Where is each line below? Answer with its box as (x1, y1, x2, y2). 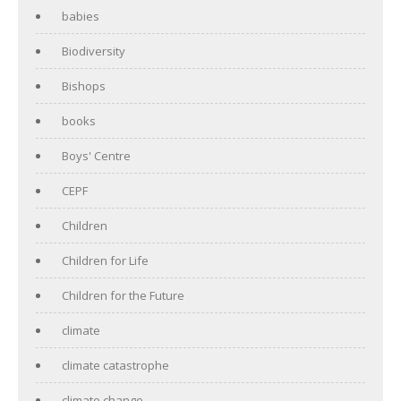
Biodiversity (62, 42, 125, 59)
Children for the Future (62, 286, 184, 303)
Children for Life (62, 252, 149, 269)
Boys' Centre (62, 147, 131, 164)
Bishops (62, 77, 106, 94)
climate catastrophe (62, 356, 169, 373)
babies (62, 7, 99, 24)
